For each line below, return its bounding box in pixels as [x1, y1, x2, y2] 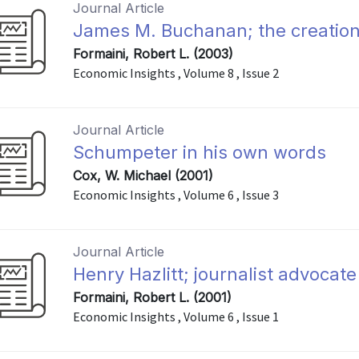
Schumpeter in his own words [73, 142, 327, 163]
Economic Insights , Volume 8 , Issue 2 [73, 65, 280, 81]
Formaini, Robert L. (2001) [73, 289, 232, 305]
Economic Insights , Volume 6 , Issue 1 [73, 309, 280, 325]
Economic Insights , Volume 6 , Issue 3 [73, 187, 280, 203]
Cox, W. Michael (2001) [73, 167, 214, 184]
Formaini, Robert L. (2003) [73, 46, 234, 62]
